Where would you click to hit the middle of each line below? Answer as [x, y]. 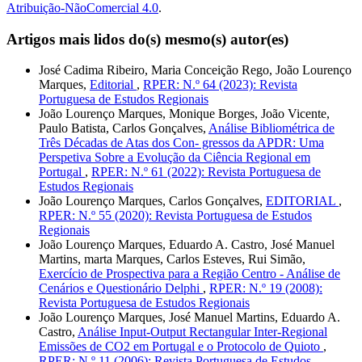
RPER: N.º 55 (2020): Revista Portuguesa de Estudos [175, 216]
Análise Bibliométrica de [271, 128]
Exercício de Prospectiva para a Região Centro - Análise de [189, 274]
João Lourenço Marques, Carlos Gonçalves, [152, 201]
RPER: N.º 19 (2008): [266, 288]
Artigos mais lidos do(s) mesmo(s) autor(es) [147, 39]
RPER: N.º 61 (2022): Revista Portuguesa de [206, 172]
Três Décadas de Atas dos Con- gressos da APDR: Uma [181, 143]
